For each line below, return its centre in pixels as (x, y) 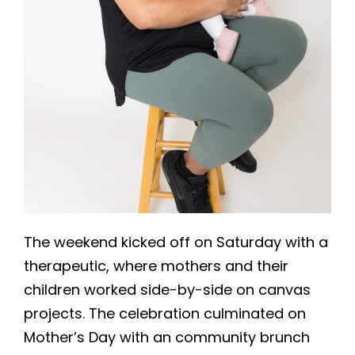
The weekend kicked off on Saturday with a (176, 242)
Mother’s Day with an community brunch (167, 337)
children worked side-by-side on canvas (167, 289)
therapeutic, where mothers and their (156, 265)
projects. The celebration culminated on (165, 313)
